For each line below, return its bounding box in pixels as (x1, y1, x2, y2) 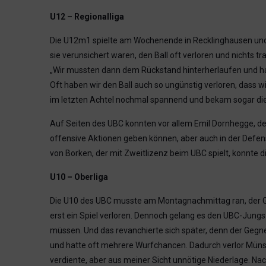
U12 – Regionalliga (50, 12, 124, 21)
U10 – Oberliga (50, 172, 108, 182)
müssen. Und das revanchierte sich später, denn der (50, 226, 244, 235)
